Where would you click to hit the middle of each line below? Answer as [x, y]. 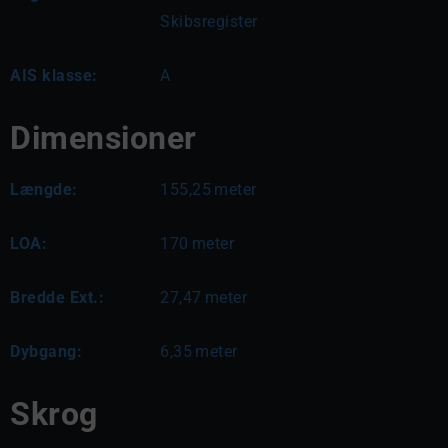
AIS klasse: [54, 75]
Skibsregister [209, 21]
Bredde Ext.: [57, 297]
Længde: [44, 189]
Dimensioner [103, 137]
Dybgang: [46, 351]
